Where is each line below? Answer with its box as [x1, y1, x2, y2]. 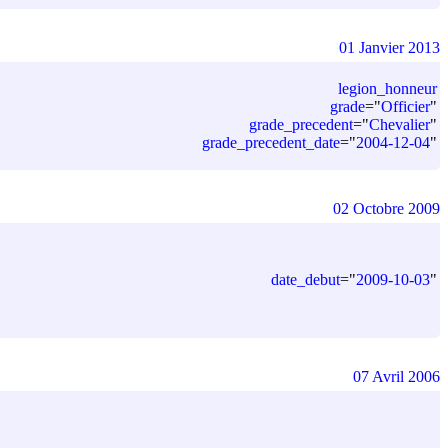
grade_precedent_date [202, 133, 340, 151]
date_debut [271, 270, 340, 288]
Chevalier [369, 115, 430, 133]
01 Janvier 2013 [339, 38, 440, 56]
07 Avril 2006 [353, 367, 440, 385]
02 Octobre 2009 [333, 199, 440, 217]
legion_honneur [338, 79, 437, 97]
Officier [381, 97, 430, 115]
